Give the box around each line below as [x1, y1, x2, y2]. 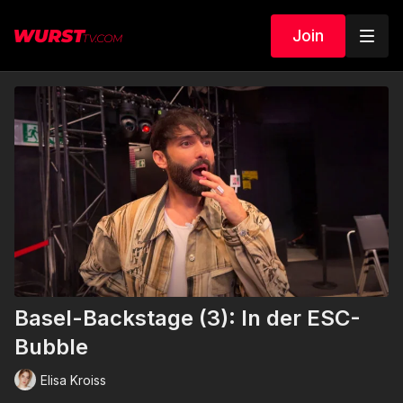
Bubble [14, 334, 88, 361]
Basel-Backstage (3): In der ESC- [14, 305, 361, 332]
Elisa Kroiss [40, 372, 106, 388]
